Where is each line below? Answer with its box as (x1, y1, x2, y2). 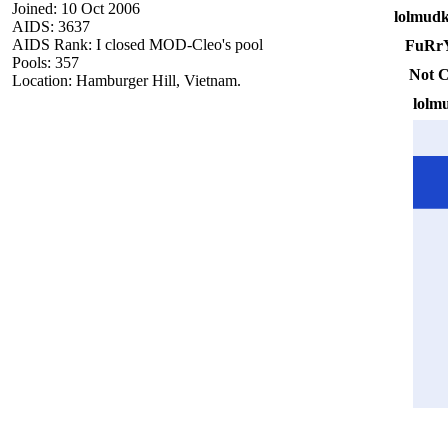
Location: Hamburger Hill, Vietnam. (12, 71, 241, 89)
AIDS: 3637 (12, 17, 90, 35)
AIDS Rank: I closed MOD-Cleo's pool (12, 35, 263, 53)
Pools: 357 (12, 53, 79, 71)
